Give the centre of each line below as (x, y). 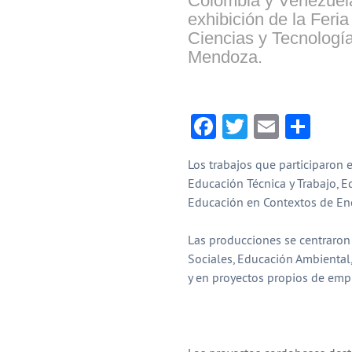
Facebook (266, 127)
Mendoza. (225, 57)
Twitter (285, 127)
